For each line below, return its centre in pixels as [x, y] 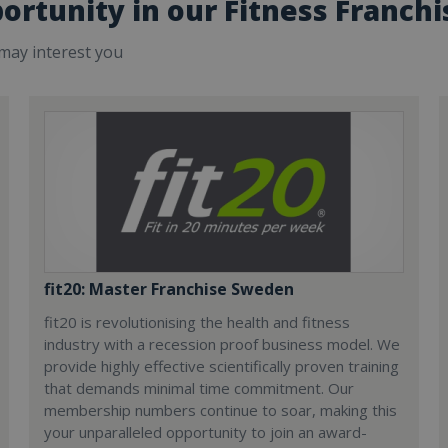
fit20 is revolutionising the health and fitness [197, 322]
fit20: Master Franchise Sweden [169, 289]
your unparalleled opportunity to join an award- [206, 432]
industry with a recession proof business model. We [222, 344]
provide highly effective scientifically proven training [222, 366]
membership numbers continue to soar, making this [221, 410]
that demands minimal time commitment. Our [199, 388]
